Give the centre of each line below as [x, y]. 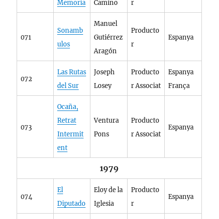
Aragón [106, 51]
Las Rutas [72, 72]
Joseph [104, 72]
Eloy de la [109, 190]
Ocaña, [68, 107]
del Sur [68, 86]
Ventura [107, 120]
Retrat [67, 120]
